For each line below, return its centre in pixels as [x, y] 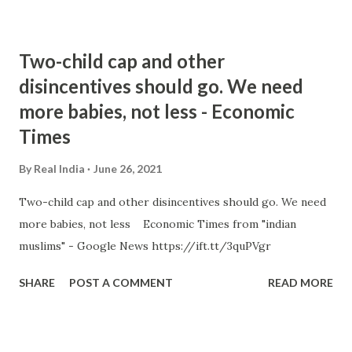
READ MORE [301, 282]
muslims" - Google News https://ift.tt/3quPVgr [145, 246]
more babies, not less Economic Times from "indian [158, 224]
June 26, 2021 [128, 169]
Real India [59, 169]
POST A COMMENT [121, 282]
